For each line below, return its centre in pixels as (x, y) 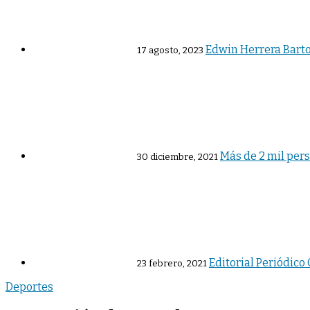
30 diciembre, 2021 (177, 157)
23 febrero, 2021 (172, 264)
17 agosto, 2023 (170, 51)
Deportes (29, 287)
